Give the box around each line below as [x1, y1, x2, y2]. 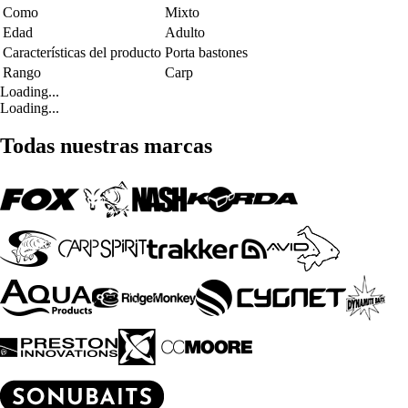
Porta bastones [165, 44, 248, 60]
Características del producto [3, 44, 161, 60]
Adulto [165, 24, 205, 40]
